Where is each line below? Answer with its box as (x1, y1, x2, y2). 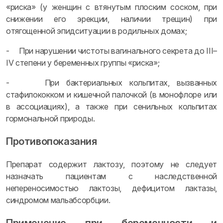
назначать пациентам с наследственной (6, 171, 217, 181)
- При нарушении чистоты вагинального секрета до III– (6, 46, 217, 56)
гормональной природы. (6, 113, 95, 123)
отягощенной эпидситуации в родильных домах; (6, 26, 187, 36)
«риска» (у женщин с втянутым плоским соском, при (6, 2, 217, 12)
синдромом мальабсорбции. (6, 195, 111, 205)
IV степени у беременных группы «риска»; (6, 58, 160, 68)
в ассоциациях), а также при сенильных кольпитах (6, 102, 217, 111)
